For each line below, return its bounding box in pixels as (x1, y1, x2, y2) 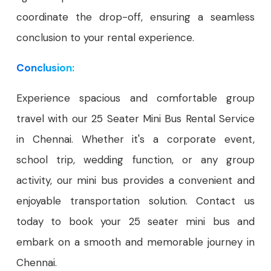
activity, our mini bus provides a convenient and (16, 174, 255, 188)
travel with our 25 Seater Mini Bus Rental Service (16, 112, 255, 126)
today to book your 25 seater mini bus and (16, 215, 255, 229)
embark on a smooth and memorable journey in (16, 235, 255, 249)
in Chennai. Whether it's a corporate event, (16, 132, 255, 146)
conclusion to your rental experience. (16, 31, 194, 45)
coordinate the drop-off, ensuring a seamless (16, 10, 255, 24)
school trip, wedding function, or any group (16, 153, 255, 167)
